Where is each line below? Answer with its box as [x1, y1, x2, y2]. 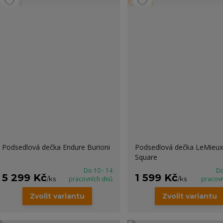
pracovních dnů [68, 175, 112, 183]
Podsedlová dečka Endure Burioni [1, 142, 110, 152]
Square [134, 152, 157, 162]
